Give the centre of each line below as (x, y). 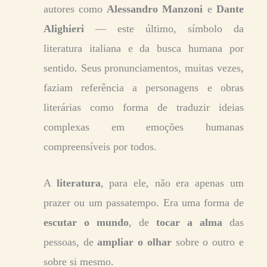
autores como (75, 9)
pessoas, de (71, 242)
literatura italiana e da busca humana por (144, 48)
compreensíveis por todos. (100, 146)
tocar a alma (189, 222)
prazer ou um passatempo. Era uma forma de (144, 202)
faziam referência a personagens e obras (144, 87)
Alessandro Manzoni (155, 9)
